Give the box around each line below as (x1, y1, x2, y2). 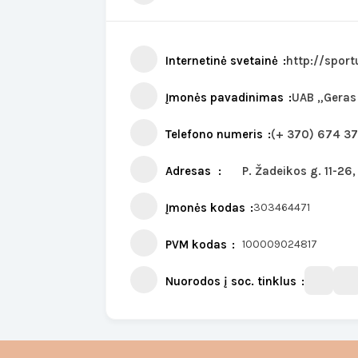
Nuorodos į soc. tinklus (165, 274, 296, 288)
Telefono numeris (165, 127, 263, 141)
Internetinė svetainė (165, 54, 278, 68)
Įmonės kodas (165, 201, 245, 215)
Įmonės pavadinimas (165, 90, 284, 105)
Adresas (165, 164, 211, 178)
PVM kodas (165, 237, 227, 252)
